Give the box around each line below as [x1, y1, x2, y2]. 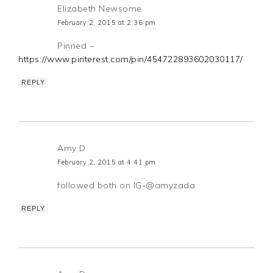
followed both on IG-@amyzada [57, 179, 196, 191]
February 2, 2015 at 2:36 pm [57, 18, 156, 27]
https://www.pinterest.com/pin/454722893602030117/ [18, 53, 243, 65]
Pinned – [57, 40, 94, 51]
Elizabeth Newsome [57, 2, 142, 14]
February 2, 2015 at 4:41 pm [57, 157, 156, 166]
